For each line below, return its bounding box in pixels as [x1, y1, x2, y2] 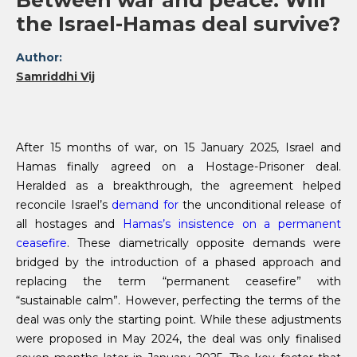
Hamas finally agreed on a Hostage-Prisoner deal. [16, 159, 341, 175]
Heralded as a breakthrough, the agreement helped [16, 178, 341, 194]
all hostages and [16, 217, 124, 232]
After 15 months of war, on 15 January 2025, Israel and [16, 140, 341, 155]
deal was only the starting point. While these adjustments [16, 312, 341, 328]
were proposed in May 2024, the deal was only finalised [16, 331, 341, 347]
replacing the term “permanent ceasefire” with [16, 274, 341, 289]
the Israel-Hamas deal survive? [16, 12, 340, 37]
